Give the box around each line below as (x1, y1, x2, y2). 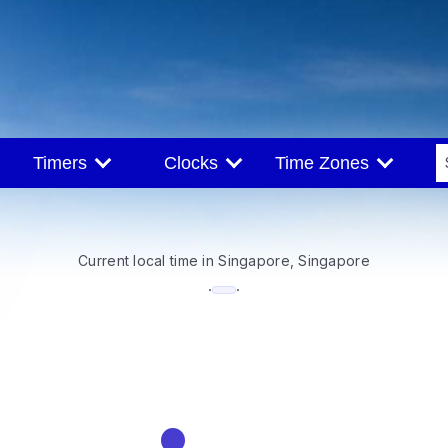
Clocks (163, 153, 228, 173)
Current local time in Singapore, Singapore (78, 251, 370, 269)
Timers (32, 153, 97, 173)
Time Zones (274, 153, 379, 173)
